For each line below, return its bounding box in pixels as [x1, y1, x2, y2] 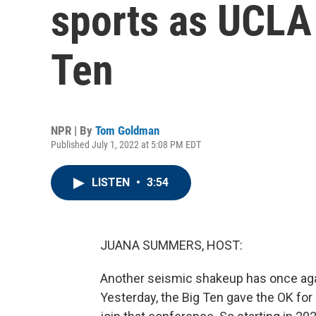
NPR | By [51, 123, 95, 138]
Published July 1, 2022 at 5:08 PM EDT [51, 139, 201, 150]
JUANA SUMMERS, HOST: [100, 238, 243, 253]
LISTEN [92, 176, 133, 189]
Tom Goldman [95, 123, 159, 138]
